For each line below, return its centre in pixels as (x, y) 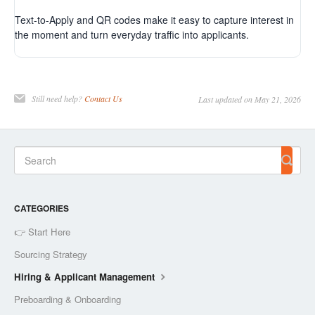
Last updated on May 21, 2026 (250, 99)
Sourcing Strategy (51, 254)
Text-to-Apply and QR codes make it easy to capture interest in (154, 19)
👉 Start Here (42, 231)
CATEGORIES (41, 208)
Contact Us (103, 98)
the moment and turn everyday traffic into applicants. (132, 34)
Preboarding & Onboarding (67, 299)
